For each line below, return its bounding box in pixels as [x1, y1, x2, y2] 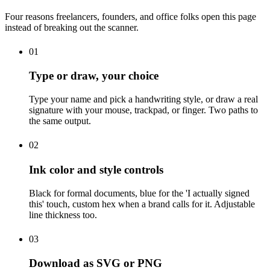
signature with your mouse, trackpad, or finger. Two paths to [29, 105, 258, 116]
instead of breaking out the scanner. [5, 22, 139, 33]
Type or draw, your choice [29, 69, 159, 83]
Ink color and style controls [29, 163, 163, 176]
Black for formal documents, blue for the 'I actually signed [29, 187, 250, 198]
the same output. [29, 116, 91, 127]
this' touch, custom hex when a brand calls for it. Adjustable [29, 198, 255, 209]
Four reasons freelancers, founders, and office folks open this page [5, 11, 256, 22]
